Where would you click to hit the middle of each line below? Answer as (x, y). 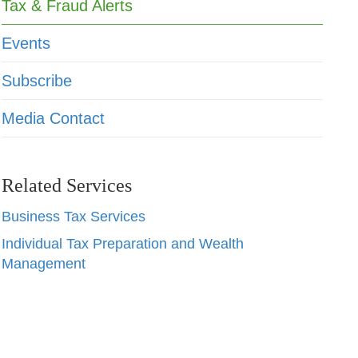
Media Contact (54, 118)
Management (44, 264)
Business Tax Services (74, 217)
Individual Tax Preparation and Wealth (123, 244)
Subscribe (37, 81)
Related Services (67, 185)
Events (26, 43)
